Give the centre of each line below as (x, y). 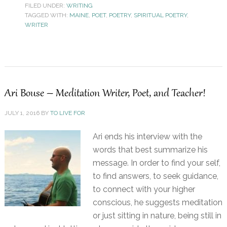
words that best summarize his (150, 150)
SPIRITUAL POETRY (160, 15)
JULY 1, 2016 (22, 113)
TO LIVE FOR (67, 113)
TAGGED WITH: (47, 15)
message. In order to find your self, (156, 163)
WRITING (79, 6)
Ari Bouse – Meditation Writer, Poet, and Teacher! (105, 94)
